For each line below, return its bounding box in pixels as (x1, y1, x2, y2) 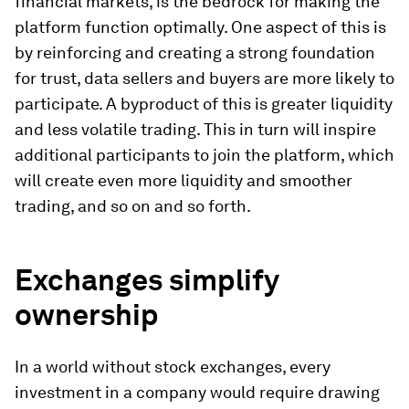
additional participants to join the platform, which (15, 145, 394, 164)
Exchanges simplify (15, 262, 278, 298)
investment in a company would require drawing (15, 383, 380, 402)
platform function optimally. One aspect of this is (15, 17, 386, 37)
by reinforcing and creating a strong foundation (15, 43, 375, 62)
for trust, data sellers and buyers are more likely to (15, 68, 394, 88)
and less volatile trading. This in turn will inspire (15, 120, 376, 139)
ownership (15, 297, 159, 332)
